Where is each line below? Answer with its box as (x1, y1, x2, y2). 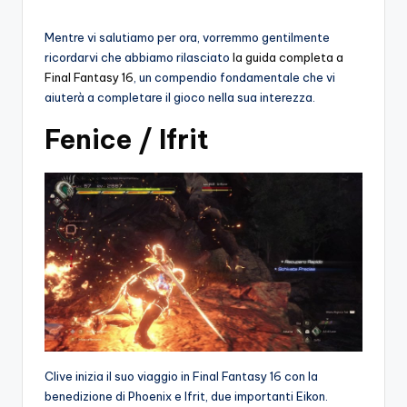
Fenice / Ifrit (45, 122, 209, 156)
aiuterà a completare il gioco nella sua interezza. (45, 89, 315, 104)
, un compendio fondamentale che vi (134, 69, 335, 84)
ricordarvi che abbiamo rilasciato (45, 49, 233, 65)
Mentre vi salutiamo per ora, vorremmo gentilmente (45, 29, 330, 45)
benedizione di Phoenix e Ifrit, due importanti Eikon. (45, 388, 328, 403)
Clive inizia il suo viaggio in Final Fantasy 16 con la (45, 368, 318, 383)
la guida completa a (233, 49, 343, 65)
